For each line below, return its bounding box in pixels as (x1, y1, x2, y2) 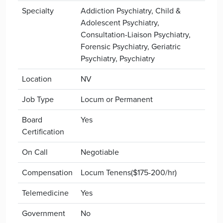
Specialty (22, 5, 54, 16)
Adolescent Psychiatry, (81, 17, 159, 28)
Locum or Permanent (81, 94, 153, 105)
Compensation (22, 167, 73, 178)
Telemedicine (22, 187, 69, 199)
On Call (22, 146, 48, 158)
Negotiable (81, 146, 119, 158)
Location (22, 73, 52, 85)
